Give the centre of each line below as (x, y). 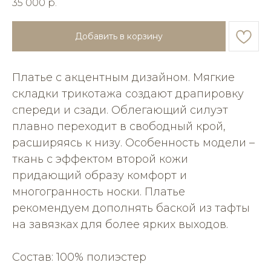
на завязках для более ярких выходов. (120, 225)
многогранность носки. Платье (99, 192)
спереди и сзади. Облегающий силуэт (120, 110)
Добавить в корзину (119, 36)
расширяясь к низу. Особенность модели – (133, 143)
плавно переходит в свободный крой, (119, 127)
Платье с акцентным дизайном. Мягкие (123, 78)
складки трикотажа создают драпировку (128, 94)
